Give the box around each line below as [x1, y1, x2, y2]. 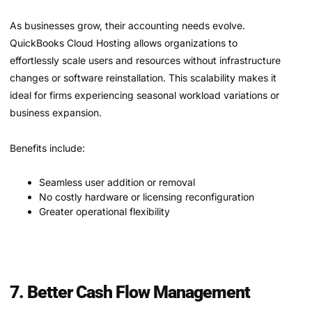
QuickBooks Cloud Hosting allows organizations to [10, 36, 237, 49]
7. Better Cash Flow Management [10, 281, 250, 302]
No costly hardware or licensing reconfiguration [39, 190, 254, 203]
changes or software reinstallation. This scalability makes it [10, 71, 276, 84]
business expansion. [10, 106, 102, 118]
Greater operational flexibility [39, 205, 170, 217]
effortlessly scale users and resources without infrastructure [10, 54, 281, 66]
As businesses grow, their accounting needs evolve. [10, 19, 245, 31]
